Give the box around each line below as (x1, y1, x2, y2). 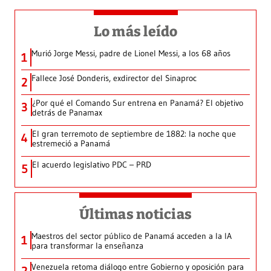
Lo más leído (93, 23, 178, 41)
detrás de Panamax (32, 107, 102, 119)
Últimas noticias (79, 206, 192, 223)
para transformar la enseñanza (31, 240, 143, 252)
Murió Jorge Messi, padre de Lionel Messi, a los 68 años (31, 48, 230, 59)
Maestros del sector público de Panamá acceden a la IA (31, 230, 232, 242)
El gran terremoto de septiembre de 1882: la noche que (32, 128, 236, 140)
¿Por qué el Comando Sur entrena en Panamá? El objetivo (32, 97, 243, 109)
